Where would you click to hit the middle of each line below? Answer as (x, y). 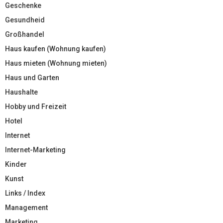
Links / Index (25, 193)
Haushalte (21, 92)
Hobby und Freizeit (36, 106)
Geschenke (23, 5)
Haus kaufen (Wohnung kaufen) (56, 49)
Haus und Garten (32, 77)
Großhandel (25, 34)
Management (26, 207)
